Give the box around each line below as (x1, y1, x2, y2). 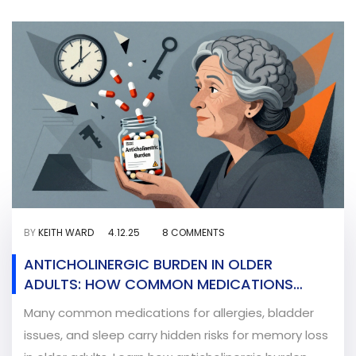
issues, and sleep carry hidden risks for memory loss (24, 327, 328, 344)
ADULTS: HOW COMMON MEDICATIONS (24, 274, 293, 295)
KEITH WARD (38, 226, 94, 240)
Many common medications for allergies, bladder (24, 304, 314, 322)
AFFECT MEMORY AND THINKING (24, 294, 242, 315)
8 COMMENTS (162, 226, 225, 240)
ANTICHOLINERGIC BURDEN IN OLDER (24, 254, 273, 275)
